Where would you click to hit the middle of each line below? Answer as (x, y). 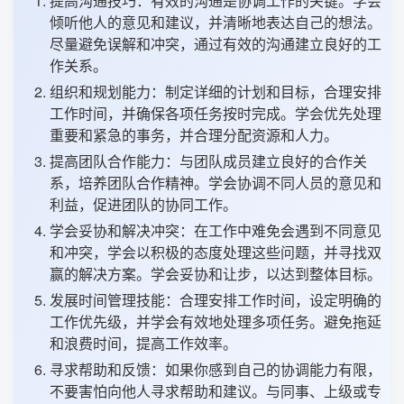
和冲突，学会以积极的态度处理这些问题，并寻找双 (216, 252)
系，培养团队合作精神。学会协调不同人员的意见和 (216, 183)
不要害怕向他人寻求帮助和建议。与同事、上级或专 (216, 391)
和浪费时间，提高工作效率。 (143, 344)
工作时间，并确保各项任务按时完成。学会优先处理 (216, 114)
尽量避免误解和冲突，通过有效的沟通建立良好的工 (216, 44)
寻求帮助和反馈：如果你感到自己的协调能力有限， (216, 370)
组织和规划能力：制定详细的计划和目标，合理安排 (216, 92)
